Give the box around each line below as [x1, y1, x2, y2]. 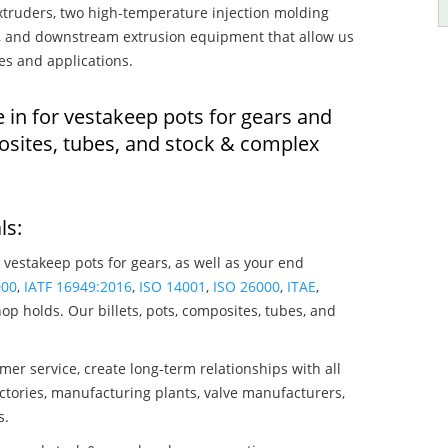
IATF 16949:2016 [24, 276, 132, 296]
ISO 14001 [139, 276, 206, 296]
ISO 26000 [213, 276, 280, 296]
